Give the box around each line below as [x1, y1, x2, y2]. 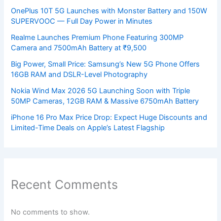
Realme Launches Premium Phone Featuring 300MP [11, 33, 184, 42]
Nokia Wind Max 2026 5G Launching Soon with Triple [11, 86, 190, 95]
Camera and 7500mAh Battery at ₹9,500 [11, 43, 147, 52]
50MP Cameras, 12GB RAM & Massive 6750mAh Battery [11, 96, 199, 106]
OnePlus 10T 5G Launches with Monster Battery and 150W [11, 6, 208, 15]
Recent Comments [11, 177, 118, 192]
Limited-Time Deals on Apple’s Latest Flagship [11, 123, 165, 132]
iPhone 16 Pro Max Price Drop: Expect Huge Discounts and [11, 112, 208, 122]
